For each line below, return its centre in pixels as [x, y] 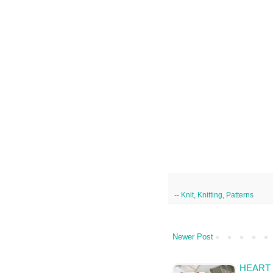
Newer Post [193, 237]
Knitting [210, 195]
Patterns [240, 195]
